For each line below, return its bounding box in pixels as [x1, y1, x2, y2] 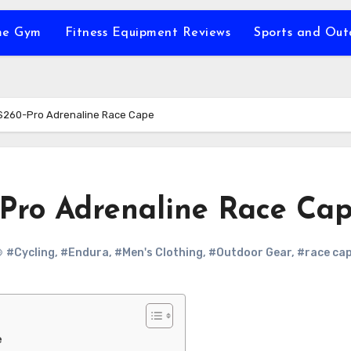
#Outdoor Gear [208, 246, 291, 259]
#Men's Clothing [114, 246, 203, 259]
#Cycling [6, 246, 55, 259]
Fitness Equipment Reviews [64, 27, 231, 39]
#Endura [60, 246, 109, 259]
